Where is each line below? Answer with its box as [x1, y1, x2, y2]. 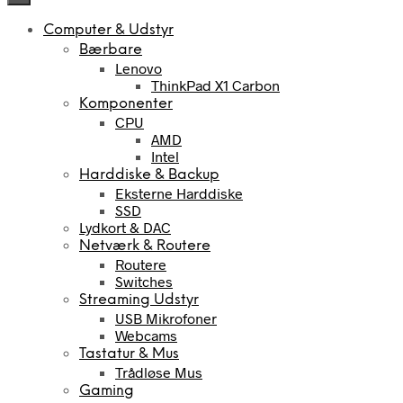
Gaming [79, 382, 134, 399]
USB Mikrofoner [115, 309, 217, 327]
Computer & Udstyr [43, 22, 174, 38]
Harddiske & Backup [79, 166, 219, 183]
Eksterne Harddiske [115, 184, 243, 201]
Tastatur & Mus [79, 345, 179, 362]
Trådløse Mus [115, 363, 202, 381]
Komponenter [79, 95, 173, 112]
